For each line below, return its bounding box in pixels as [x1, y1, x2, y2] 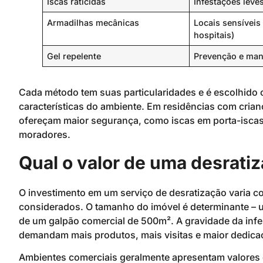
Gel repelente [47, 50, 102, 61]
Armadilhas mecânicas [47, 17, 140, 28]
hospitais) [194, 29, 235, 40]
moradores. [19, 128, 70, 140]
